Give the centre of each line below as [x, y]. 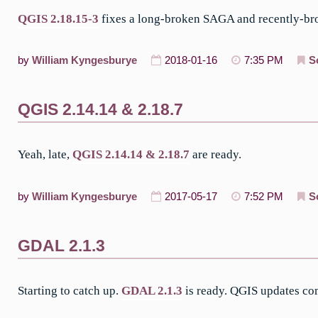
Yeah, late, [45, 155]
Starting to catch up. [70, 290]
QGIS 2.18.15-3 [58, 18]
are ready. [215, 155]
